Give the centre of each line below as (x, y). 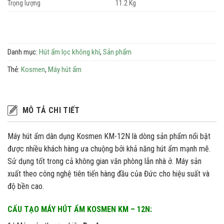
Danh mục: (23, 52)
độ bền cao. (26, 186)
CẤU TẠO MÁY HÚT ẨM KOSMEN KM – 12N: (81, 209)
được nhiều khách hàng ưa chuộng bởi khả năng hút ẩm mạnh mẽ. (109, 149)
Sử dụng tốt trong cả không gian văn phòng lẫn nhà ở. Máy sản (104, 161)
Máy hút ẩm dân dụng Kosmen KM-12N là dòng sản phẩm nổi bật (109, 136)
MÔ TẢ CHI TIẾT (51, 110)
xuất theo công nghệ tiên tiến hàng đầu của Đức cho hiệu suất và (108, 174)
